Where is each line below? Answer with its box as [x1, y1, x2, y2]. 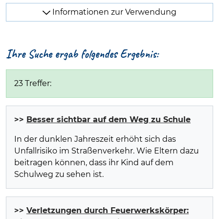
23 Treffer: [14, 78, 51, 88]
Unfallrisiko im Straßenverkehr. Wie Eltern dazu [14, 146, 199, 155]
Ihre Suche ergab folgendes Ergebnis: [6, 46, 158, 62]
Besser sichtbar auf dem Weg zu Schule [26, 114, 191, 124]
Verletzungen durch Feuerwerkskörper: [26, 205, 189, 215]
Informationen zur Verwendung [52, 7, 176, 17]
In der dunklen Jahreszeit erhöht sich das [14, 134, 176, 144]
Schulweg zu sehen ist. [14, 169, 104, 179]
